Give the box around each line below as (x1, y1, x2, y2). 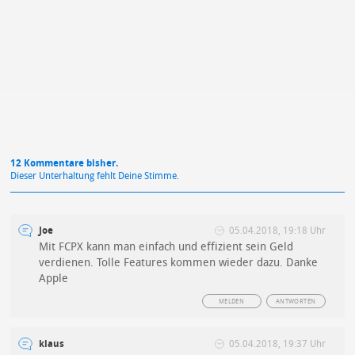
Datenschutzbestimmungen (63, 41, 170, 52)
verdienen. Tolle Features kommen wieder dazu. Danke (39, 256, 319, 270)
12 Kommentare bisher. (10, 158, 119, 170)
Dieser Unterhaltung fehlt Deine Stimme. (10, 170, 180, 182)
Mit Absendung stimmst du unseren (63, 27, 207, 37)
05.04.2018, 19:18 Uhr (228, 225, 326, 237)
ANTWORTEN (275, 298, 316, 306)
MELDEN (218, 298, 245, 306)
